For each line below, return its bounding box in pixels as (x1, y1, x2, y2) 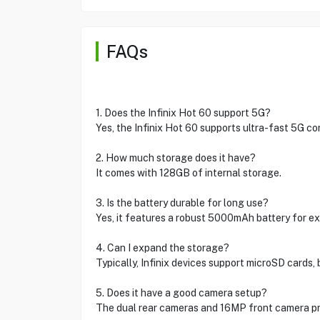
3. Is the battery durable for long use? (95, 197, 269, 209)
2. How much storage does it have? (95, 152, 256, 164)
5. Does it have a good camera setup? (95, 287, 267, 299)
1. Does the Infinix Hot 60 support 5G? (95, 107, 271, 119)
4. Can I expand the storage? (95, 242, 229, 254)
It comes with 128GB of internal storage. (95, 167, 281, 179)
